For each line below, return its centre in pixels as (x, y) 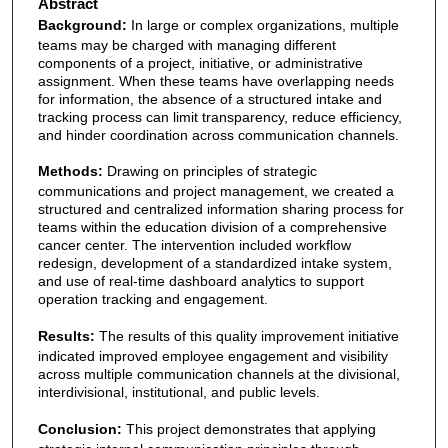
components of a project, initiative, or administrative (200, 62)
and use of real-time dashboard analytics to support (200, 281)
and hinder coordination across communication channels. (218, 134)
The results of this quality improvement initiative (248, 336)
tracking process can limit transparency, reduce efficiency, (219, 116)
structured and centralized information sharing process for (220, 209)
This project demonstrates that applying (250, 428)
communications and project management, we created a (215, 191)
